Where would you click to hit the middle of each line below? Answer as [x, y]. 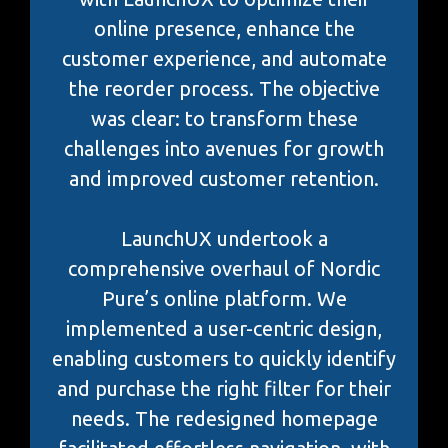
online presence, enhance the [224, 28]
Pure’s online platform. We [224, 298]
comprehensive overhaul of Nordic [224, 268]
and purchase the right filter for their [224, 388]
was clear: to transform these [224, 118]
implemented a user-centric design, [224, 328]
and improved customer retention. [224, 178]
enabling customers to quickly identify [224, 358]
